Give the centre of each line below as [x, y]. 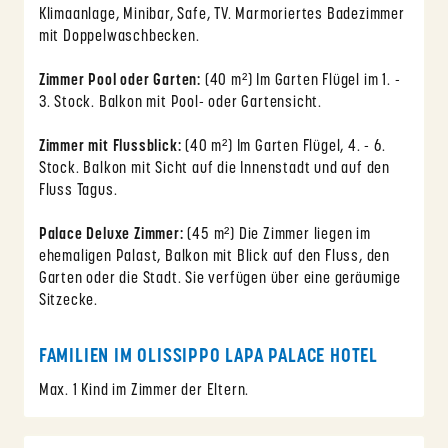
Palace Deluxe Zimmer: [111, 235]
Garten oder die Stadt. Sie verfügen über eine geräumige [219, 279]
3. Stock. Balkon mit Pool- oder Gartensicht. [180, 103]
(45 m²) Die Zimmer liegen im [277, 235]
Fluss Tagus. [78, 191]
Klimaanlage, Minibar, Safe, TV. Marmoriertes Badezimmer [221, 15]
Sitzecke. [68, 301]
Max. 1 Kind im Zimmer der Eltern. [144, 391]
